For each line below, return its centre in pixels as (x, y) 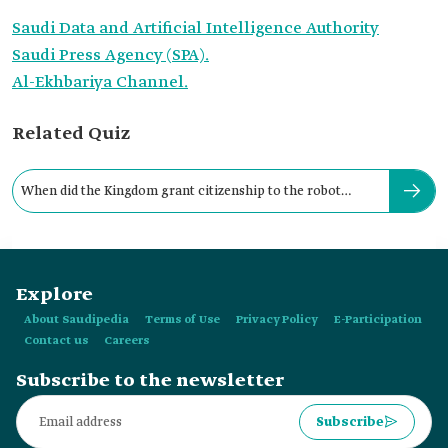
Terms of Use (182, 320)
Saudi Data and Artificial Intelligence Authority (195, 28)
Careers (126, 341)
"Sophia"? (50, 226)
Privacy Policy (277, 320)
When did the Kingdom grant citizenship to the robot (181, 191)
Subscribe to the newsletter (150, 381)
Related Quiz (71, 134)
